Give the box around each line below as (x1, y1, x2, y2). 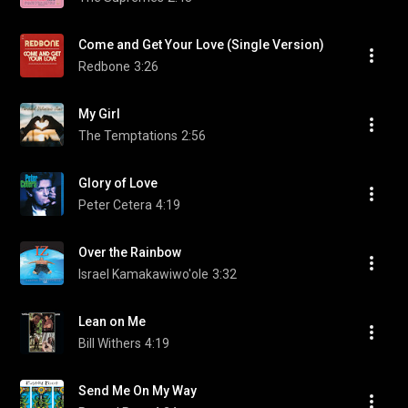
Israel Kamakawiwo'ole (78, 267, 209, 281)
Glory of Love (78, 176, 158, 190)
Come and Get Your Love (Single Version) (78, 37, 324, 52)
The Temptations (78, 128, 178, 143)
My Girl (78, 107, 120, 121)
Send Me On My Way (78, 383, 197, 398)
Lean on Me (78, 314, 146, 329)
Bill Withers (78, 336, 141, 351)
